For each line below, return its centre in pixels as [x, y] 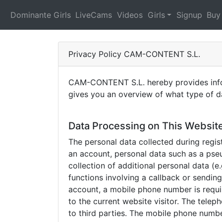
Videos [130, 15]
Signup [189, 15]
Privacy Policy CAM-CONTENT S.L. [134, 54]
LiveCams [94, 15]
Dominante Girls [40, 15]
